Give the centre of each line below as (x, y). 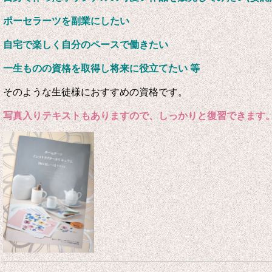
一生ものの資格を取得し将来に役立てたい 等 (101, 68)
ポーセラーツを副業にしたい (66, 20)
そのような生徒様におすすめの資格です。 (95, 91)
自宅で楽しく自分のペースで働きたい (86, 44)
